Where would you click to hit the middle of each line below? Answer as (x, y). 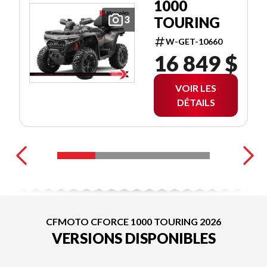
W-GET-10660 (194, 41)
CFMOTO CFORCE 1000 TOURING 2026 (133, 221)
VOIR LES (196, 88)
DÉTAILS (196, 102)
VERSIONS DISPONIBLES (133, 238)
